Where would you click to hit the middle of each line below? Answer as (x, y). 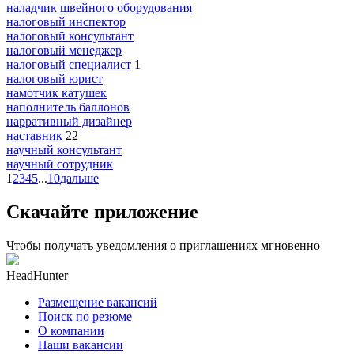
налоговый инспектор (66, 21)
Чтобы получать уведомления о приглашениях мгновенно (163, 245)
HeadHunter (37, 275)
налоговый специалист (69, 64)
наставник (34, 135)
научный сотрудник (60, 164)
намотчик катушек (56, 92)
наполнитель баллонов (68, 107)
